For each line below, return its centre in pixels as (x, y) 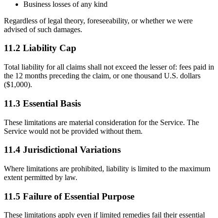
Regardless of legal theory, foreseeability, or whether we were (98, 20)
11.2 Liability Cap (40, 48)
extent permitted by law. (41, 177)
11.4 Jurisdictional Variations (62, 150)
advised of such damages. (43, 29)
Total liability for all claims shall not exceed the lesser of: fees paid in (109, 67)
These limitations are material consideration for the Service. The (101, 122)
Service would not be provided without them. (73, 131)
